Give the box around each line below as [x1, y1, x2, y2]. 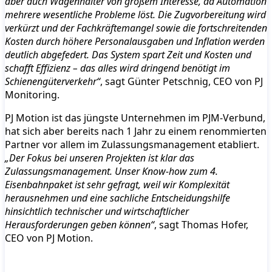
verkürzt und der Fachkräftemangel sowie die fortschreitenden [5, 21, 267, 35]
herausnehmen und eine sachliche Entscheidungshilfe [5, 191, 230, 205]
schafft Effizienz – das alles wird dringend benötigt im [5, 61, 230, 75]
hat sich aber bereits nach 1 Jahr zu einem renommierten [5, 124, 267, 138]
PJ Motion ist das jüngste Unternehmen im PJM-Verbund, [5, 110, 265, 124]
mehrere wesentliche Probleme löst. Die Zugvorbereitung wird [5, 7, 266, 21]
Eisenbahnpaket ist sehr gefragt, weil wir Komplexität [5, 177, 229, 191]
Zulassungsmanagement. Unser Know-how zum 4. [5, 164, 218, 178]
